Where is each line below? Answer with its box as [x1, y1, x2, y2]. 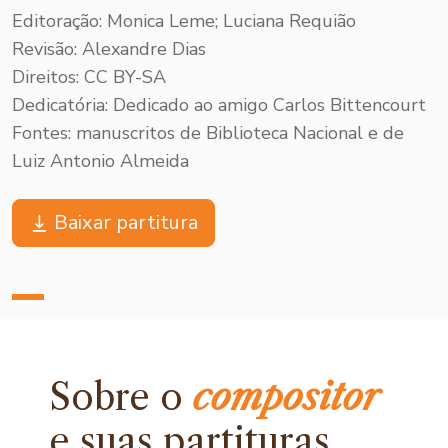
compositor [193, 374, 380, 419]
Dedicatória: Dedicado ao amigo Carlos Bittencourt [12, 92, 426, 117]
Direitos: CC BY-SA [12, 64, 166, 89]
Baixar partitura [54, 208, 198, 236]
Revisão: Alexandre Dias [12, 36, 206, 61]
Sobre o [49, 374, 194, 419]
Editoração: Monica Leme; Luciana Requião [12, 8, 356, 33]
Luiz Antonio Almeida [12, 148, 189, 173]
